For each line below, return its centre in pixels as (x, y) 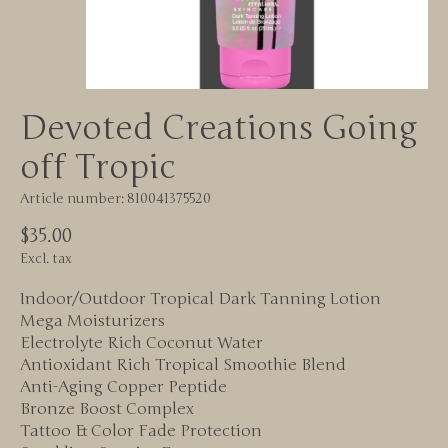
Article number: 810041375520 (115, 199)
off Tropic (97, 168)
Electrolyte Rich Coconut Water (141, 343)
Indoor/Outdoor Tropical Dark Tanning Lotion (200, 299)
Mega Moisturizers (92, 321)
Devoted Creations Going (219, 129)
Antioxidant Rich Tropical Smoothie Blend (183, 365)
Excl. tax (46, 259)
